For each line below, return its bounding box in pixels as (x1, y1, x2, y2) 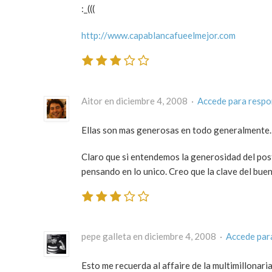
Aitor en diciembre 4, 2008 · (81, 95, 197, 106)
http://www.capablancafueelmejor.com (81, 30, 236, 41)
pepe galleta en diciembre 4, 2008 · (81, 231, 226, 242)
